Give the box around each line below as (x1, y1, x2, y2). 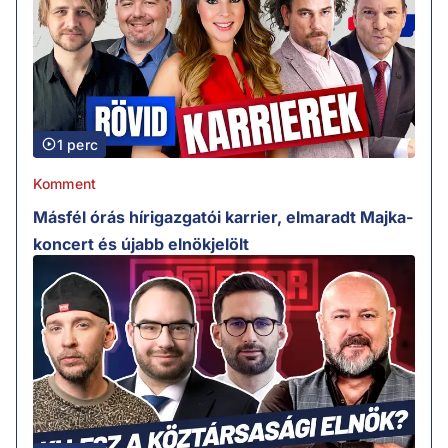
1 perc (57, 135, 98, 153)
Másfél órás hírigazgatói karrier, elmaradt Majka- (33, 206, 413, 227)
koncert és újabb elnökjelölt (33, 233, 249, 254)
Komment (33, 174, 97, 192)
